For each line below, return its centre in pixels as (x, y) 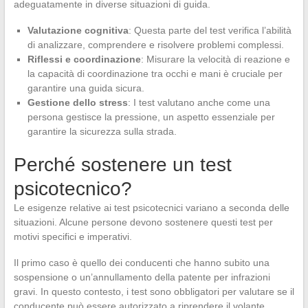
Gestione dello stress (77, 102)
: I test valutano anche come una (199, 102)
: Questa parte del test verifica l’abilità (210, 30)
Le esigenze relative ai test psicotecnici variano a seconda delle (151, 207)
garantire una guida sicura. (86, 88)
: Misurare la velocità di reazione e (215, 59)
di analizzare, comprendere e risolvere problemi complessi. (155, 44)
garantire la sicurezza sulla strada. (102, 131)
